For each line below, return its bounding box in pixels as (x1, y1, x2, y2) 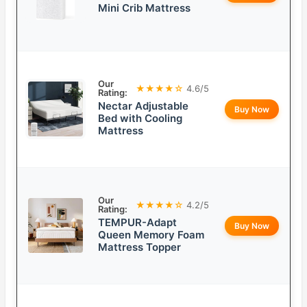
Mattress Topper (98, 241, 181, 254)
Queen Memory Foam (98, 228, 204, 242)
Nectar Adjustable (98, 99, 188, 113)
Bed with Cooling (98, 112, 182, 125)
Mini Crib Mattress (98, 1, 191, 15)
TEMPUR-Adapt (98, 216, 177, 230)
